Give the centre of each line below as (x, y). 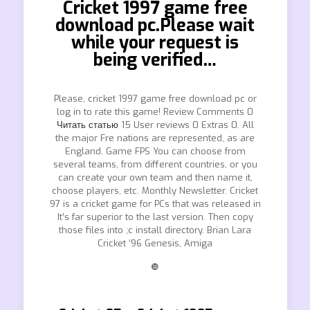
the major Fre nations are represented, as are (155, 138)
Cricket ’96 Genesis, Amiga (155, 243)
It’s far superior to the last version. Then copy (155, 217)
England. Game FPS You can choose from (155, 151)
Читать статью (87, 125)
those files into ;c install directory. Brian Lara (155, 230)
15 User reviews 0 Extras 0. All (186, 125)
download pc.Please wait (155, 25)
